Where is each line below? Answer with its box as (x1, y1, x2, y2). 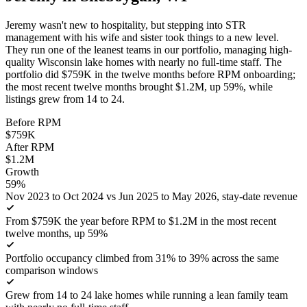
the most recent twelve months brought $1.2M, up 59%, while (5, 80, 273, 93)
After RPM (5, 140, 54, 153)
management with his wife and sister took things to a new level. (5, 31, 279, 43)
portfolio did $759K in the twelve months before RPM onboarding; (5, 68, 295, 80)
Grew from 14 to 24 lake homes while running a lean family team (5, 288, 288, 301)
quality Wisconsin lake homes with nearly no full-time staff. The (5, 56, 282, 68)
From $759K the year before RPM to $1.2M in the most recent (5, 214, 276, 227)
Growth (5, 165, 39, 177)
